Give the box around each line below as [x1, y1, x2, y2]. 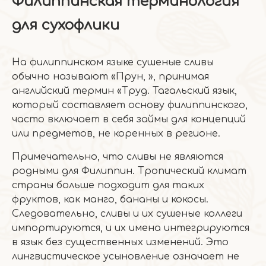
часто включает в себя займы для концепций [12, 114, 246, 125]
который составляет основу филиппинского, [12, 100, 248, 110]
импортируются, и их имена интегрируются [12, 223, 249, 233]
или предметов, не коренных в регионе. [12, 128, 220, 139]
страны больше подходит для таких [12, 180, 204, 191]
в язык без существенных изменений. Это [12, 237, 229, 248]
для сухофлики [12, 17, 119, 33]
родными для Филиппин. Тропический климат [12, 166, 246, 176]
